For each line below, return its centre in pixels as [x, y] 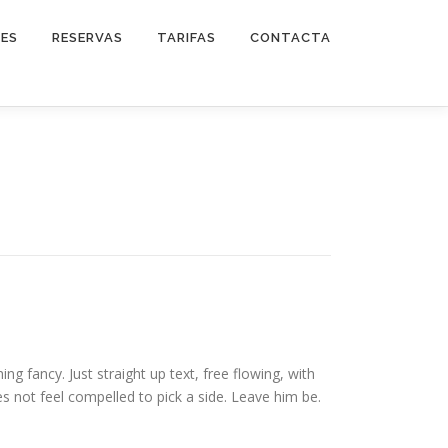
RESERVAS [87, 37]
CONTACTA [290, 37]
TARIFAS [186, 37]
